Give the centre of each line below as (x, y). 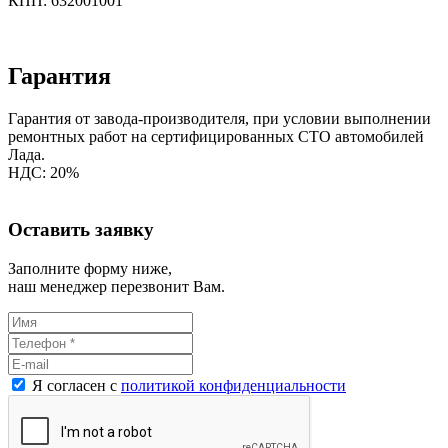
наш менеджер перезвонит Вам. (116, 286)
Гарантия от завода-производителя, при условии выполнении (219, 119)
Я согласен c (74, 385)
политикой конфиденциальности (233, 385)
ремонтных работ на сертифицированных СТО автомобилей (216, 137)
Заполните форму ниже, (90, 268)
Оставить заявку (81, 230)
